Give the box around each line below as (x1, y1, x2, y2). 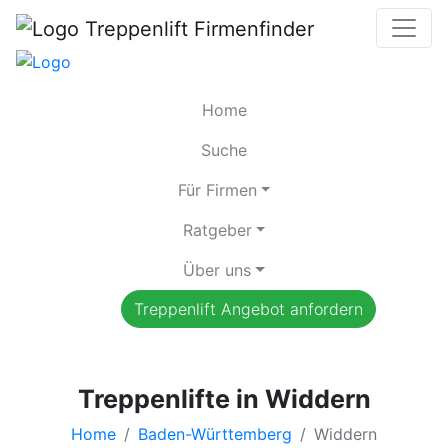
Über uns (183, 259, 252, 280)
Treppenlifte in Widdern (77, 383, 371, 414)
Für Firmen (177, 179, 257, 200)
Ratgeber (182, 219, 252, 240)
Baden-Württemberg (138, 423, 292, 444)
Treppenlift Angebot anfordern (133, 298, 363, 319)
